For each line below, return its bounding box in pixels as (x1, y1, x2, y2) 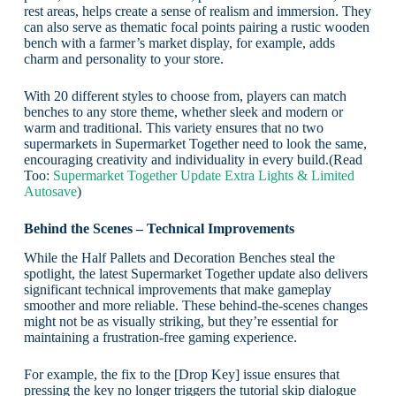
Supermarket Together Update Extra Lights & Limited (52, 167, 354, 183)
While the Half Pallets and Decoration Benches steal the (23, 249, 335, 265)
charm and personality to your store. (23, 50, 224, 66)
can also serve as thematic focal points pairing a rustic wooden (23, 19, 369, 34)
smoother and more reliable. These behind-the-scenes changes (23, 297, 368, 313)
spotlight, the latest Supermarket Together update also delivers (23, 265, 368, 281)
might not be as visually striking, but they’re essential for (23, 313, 338, 329)
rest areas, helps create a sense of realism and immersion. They (23, 3, 371, 19)
